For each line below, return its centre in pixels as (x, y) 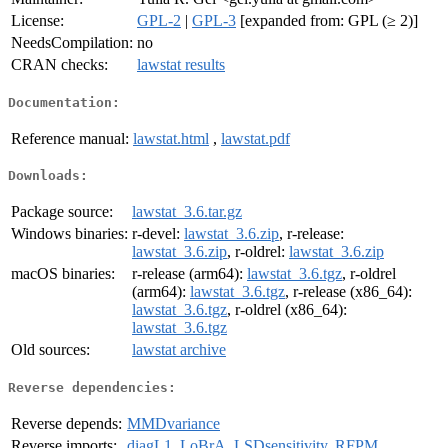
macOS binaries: (63, 274)
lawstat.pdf (255, 138)
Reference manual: (70, 138)
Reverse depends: (66, 423)
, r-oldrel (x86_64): (287, 310)
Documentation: (64, 102)
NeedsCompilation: (72, 43)
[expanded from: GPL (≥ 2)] (327, 21)
